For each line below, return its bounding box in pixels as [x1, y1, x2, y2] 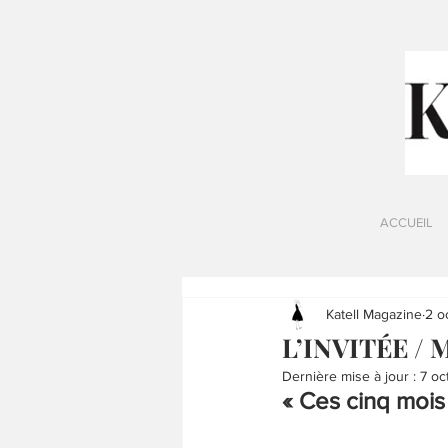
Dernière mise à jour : [282, 368, 420, 384]
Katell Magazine [326, 305, 422, 322]
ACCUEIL [379, 215, 433, 230]
